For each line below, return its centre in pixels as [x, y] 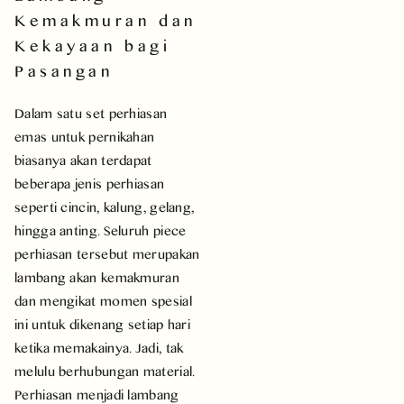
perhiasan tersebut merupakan [107, 253]
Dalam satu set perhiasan [91, 113]
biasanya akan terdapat [83, 160]
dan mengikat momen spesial [103, 300]
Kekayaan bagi [93, 45]
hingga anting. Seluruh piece [101, 230]
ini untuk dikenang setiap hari [103, 324]
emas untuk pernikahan [85, 136]
